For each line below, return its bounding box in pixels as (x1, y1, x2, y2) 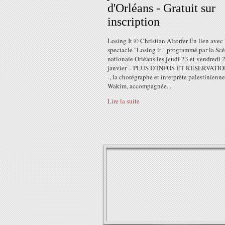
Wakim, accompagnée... (107, 81, 171, 90)
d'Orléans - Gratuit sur (107, 2, 215, 15)
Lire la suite (107, 96, 140, 105)
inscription (107, 15, 160, 28)
